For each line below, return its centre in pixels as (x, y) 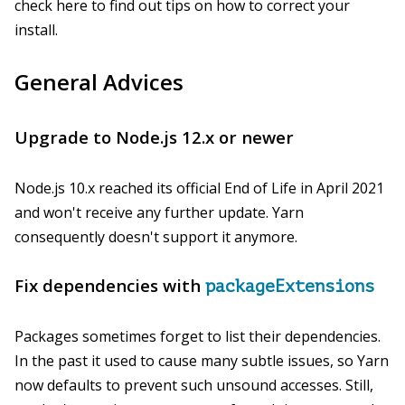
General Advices (99, 82)
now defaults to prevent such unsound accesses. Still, (194, 385)
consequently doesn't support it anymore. (156, 236)
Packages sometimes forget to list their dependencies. (198, 336)
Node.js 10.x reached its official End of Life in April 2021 (199, 188)
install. (36, 30)
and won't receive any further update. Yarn (159, 212)
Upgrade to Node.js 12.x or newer (154, 137)
